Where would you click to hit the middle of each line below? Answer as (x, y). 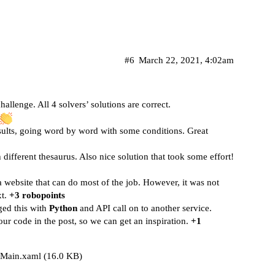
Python (63, 208)
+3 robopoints (37, 195)
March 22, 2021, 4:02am (186, 60)
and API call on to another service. (145, 208)
